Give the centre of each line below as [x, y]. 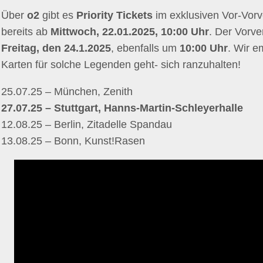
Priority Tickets [114, 15]
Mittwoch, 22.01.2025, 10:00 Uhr [130, 32]
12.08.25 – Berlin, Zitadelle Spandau [87, 124]
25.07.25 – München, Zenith [67, 92]
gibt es [56, 15]
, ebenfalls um [145, 48]
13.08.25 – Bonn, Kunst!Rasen [73, 141]
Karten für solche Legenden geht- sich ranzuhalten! [121, 65]
